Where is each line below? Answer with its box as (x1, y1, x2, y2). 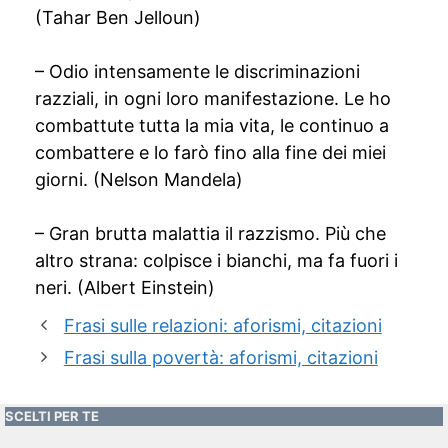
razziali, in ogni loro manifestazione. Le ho (35, 88, 391, 109)
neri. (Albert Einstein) (35, 277, 215, 298)
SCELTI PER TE (5, 408, 99, 424)
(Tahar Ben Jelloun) (35, 7, 201, 28)
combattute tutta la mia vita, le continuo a (35, 115, 389, 136)
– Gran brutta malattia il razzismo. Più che (35, 223, 386, 244)
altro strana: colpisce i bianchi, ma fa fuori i (35, 250, 398, 271)
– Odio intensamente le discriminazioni (35, 61, 360, 82)
